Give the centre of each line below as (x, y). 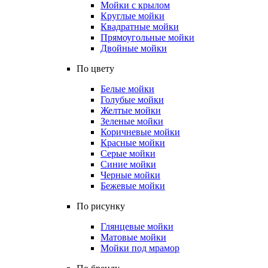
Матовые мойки (133, 237)
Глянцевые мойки (137, 226)
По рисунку (101, 206)
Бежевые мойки (133, 186)
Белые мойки (127, 89)
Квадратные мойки (140, 27)
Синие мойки (128, 164)
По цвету (95, 68)
